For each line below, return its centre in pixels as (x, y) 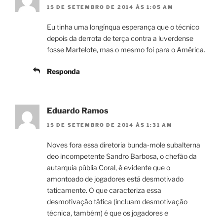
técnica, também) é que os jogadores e (108, 213)
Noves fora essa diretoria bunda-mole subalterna (124, 145)
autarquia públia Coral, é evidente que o (109, 167)
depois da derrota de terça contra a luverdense (120, 38)
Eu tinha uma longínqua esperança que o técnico (123, 27)
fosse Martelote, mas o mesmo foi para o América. (126, 50)
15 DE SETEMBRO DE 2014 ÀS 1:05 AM (110, 7)
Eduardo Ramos (78, 111)
